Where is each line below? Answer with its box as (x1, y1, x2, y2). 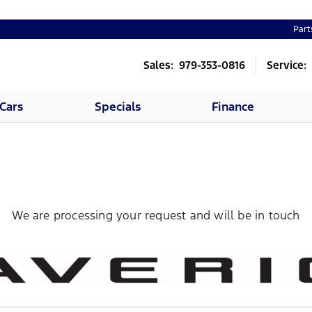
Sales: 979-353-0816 (143, 58, 246, 72)
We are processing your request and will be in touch (12, 208, 300, 223)
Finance (212, 99, 255, 114)
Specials (94, 99, 141, 114)
